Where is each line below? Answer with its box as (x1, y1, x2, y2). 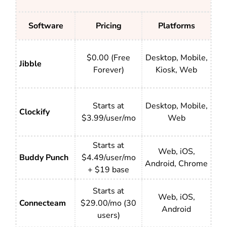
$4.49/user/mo (81, 152, 136, 164)
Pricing (95, 20, 122, 32)
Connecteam (19, 198, 66, 209)
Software (28, 20, 63, 32)
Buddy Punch (19, 152, 68, 164)
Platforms (158, 20, 195, 32)
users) (97, 210, 120, 221)
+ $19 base (88, 164, 129, 176)
